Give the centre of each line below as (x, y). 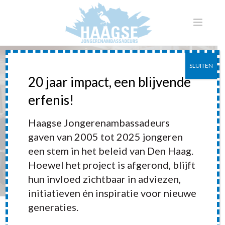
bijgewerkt (109, 131)
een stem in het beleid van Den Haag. (111, 151)
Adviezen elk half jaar (109, 111)
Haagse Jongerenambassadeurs (99, 123)
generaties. (53, 207)
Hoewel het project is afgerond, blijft (112, 165)
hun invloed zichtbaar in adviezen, (105, 179)
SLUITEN (201, 66)
